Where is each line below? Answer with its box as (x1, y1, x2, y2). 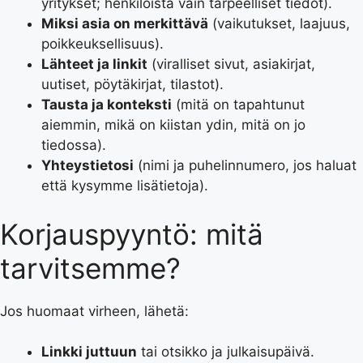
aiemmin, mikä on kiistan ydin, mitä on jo (41, 117, 305, 133)
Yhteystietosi (41, 157, 134, 173)
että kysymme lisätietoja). (41, 177, 208, 194)
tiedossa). (41, 137, 106, 153)
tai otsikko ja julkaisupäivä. (137, 344, 314, 360)
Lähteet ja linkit (41, 56, 147, 72)
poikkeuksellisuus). (41, 36, 164, 52)
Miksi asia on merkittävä (41, 15, 208, 32)
